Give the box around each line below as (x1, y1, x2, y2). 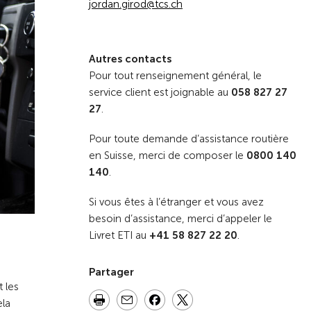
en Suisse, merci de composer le (89, 149, 246, 162)
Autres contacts (89, 53, 171, 66)
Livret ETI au (89, 229, 149, 242)
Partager (89, 266, 134, 279)
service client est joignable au (89, 86, 231, 99)
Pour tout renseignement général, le (89, 69, 262, 83)
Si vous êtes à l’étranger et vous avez (89, 196, 264, 209)
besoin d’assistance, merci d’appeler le (89, 212, 272, 226)
